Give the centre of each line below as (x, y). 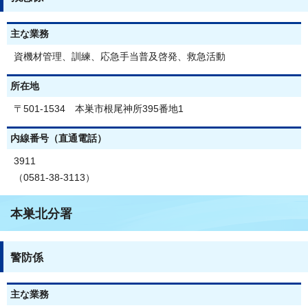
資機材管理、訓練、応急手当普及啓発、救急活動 (120, 56)
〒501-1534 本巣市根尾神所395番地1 (99, 109)
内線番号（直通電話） (58, 138)
